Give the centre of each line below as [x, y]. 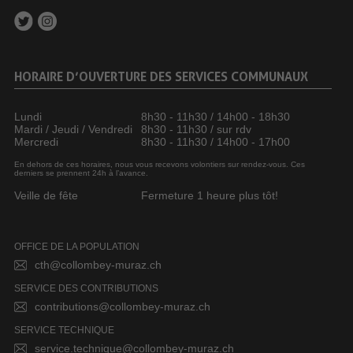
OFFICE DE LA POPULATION [76, 247]
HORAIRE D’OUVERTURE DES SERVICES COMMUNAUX [161, 77]
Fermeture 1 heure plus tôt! [210, 196]
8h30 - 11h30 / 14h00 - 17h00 [216, 142]
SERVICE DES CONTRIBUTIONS [86, 289]
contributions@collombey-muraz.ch [122, 307]
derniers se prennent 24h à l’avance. [81, 173]
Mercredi [36, 142]
